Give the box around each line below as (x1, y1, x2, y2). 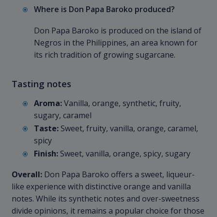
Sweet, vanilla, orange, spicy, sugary (58, 148, 190, 159)
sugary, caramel (34, 110, 92, 121)
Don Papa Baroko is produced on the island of (34, 25, 201, 36)
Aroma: (34, 98, 62, 109)
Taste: (34, 123, 59, 134)
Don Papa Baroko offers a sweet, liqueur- (42, 169, 195, 180)
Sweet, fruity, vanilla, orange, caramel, (59, 123, 198, 134)
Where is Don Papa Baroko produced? (34, 4, 175, 15)
